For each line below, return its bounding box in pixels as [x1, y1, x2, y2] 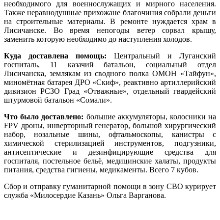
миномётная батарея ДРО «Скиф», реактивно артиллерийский [4, 78, 216, 86]
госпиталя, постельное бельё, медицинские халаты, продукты [4, 156, 216, 165]
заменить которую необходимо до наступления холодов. [4, 34, 192, 43]
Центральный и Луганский [107, 51, 216, 60]
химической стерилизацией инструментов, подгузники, [4, 138, 216, 147]
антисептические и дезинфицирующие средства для [4, 147, 216, 156]
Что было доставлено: [4, 112, 86, 121]
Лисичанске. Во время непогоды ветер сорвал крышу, [4, 26, 216, 34]
